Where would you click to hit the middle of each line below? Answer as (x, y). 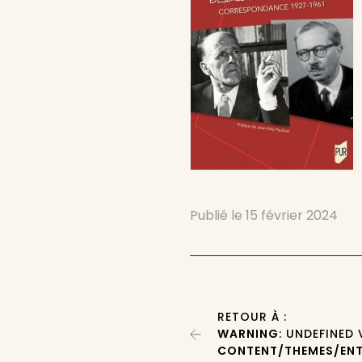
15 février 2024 (292, 215)
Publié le (218, 215)
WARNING (248, 334)
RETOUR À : (253, 317)
